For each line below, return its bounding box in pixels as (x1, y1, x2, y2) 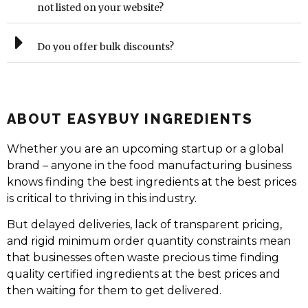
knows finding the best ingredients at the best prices (7, 175, 296, 188)
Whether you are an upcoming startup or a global (7, 142, 284, 155)
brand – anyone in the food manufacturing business (7, 158, 291, 172)
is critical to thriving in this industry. (7, 191, 197, 205)
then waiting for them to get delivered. (7, 284, 221, 298)
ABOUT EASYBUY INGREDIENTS (7, 110, 254, 127)
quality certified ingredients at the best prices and (7, 267, 280, 281)
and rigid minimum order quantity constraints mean (7, 234, 291, 248)
